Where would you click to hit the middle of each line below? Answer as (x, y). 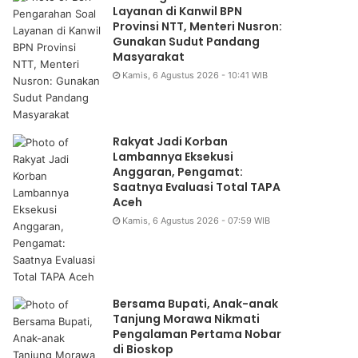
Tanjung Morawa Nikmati (187, 319)
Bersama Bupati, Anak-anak (196, 304)
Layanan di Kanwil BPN (178, 12)
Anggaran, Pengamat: (178, 172)
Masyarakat (149, 57)
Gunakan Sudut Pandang (187, 42)
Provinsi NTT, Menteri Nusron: (198, 27)
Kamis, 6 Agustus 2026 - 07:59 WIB (197, 221)
